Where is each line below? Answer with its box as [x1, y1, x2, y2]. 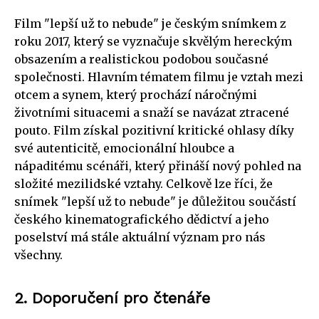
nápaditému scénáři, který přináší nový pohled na [14, 158, 301, 173]
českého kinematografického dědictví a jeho [14, 211, 269, 226]
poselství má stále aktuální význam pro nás [14, 229, 266, 244]
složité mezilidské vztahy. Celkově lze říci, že [14, 176, 273, 191]
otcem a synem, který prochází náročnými [14, 87, 257, 102]
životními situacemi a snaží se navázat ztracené [14, 105, 289, 120]
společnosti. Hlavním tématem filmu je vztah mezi [14, 69, 303, 84]
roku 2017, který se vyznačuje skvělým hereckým [14, 33, 292, 48]
